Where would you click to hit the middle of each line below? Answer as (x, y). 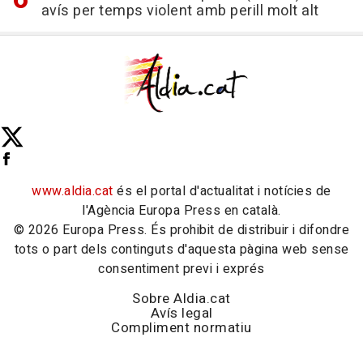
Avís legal (181, 314)
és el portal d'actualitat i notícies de (222, 192)
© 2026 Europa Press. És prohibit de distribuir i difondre (181, 231)
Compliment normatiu (181, 328)
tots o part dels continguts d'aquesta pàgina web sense (181, 250)
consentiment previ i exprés (181, 269)
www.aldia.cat (73, 192)
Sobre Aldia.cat (181, 299)
